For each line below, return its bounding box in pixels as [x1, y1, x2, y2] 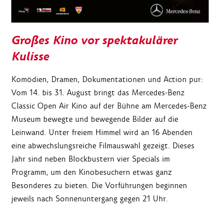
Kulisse [11, 48, 49, 65]
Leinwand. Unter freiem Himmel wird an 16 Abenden [11, 127, 192, 137]
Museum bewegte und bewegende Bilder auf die [11, 113, 178, 124]
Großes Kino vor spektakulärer [11, 32, 177, 49]
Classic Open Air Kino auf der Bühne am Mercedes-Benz [11, 100, 207, 111]
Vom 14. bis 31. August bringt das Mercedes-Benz [11, 87, 185, 98]
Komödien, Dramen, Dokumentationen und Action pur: [11, 74, 203, 84]
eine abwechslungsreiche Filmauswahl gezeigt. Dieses [11, 140, 194, 151]
